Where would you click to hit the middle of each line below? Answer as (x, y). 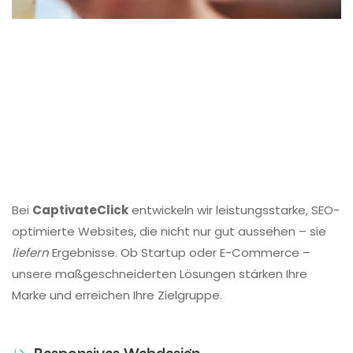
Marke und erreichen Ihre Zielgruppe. (117, 295)
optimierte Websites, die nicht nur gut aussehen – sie (169, 232)
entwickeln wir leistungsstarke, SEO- (234, 210)
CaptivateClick (80, 210)
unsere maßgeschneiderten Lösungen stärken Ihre (160, 274)
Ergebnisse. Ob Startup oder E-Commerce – (180, 253)
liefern (30, 253)
